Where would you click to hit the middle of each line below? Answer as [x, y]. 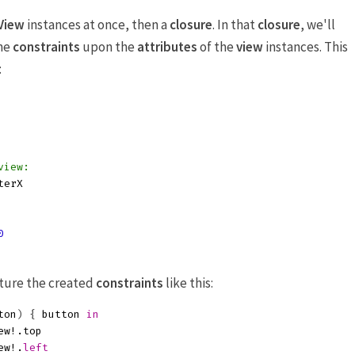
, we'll [318, 25]
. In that [235, 25]
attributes [167, 47]
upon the [109, 47]
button [61, 314]
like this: [188, 283]
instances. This [305, 47]
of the [217, 47]
